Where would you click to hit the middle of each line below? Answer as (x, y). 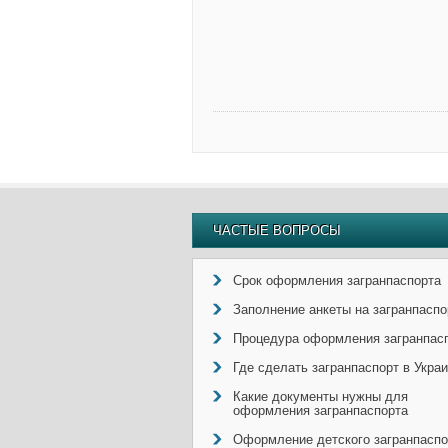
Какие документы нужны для (320, 396)
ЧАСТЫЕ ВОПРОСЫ (277, 230)
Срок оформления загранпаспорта (337, 280)
